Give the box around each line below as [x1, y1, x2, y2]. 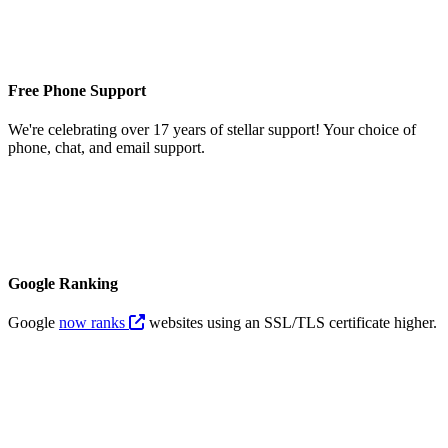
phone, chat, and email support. [8, 139, 205, 157]
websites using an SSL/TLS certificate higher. [145, 313, 437, 331]
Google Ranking [8, 274, 118, 292]
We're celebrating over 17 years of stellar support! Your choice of [8, 121, 416, 139]
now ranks [59, 313, 129, 331]
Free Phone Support [8, 82, 146, 100]
